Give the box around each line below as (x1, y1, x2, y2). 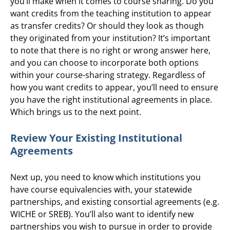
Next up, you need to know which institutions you (10, 171, 201, 183)
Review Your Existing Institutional (10, 131, 182, 145)
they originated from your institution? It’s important (10, 32, 210, 44)
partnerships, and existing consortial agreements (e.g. (10, 196, 219, 207)
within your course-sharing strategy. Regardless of (10, 69, 205, 81)
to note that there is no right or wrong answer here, (10, 44, 210, 56)
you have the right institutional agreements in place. (10, 93, 212, 105)
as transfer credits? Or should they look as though (10, 20, 204, 31)
